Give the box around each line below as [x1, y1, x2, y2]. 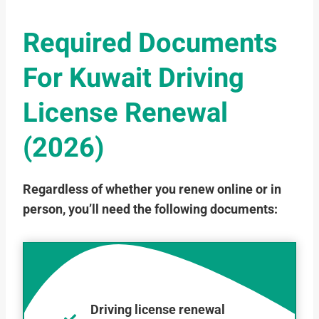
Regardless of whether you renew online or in [23, 182, 281, 197]
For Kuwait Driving [23, 58, 244, 99]
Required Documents [23, 23, 278, 64]
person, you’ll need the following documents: [23, 202, 278, 217]
